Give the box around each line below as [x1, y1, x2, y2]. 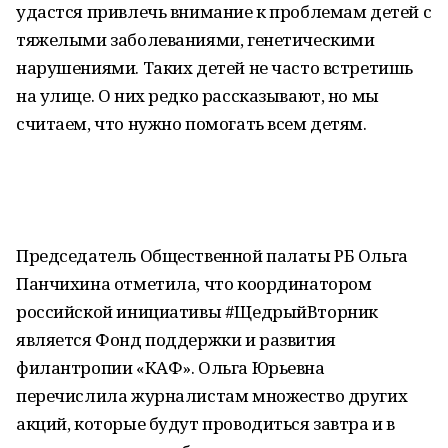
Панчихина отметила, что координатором [16, 272, 372, 295]
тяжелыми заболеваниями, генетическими [16, 28, 375, 51]
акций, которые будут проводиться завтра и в [16, 412, 395, 435]
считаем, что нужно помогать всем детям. [16, 112, 367, 135]
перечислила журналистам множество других [16, 384, 408, 407]
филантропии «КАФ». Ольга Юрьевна [16, 356, 325, 379]
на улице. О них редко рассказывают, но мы [16, 84, 379, 107]
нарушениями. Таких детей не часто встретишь [16, 56, 413, 79]
